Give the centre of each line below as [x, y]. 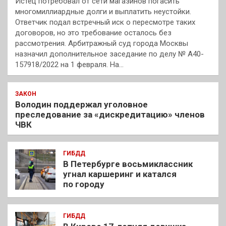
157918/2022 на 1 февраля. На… [69, 64]
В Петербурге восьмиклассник [128, 164]
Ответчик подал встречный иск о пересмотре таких [105, 22]
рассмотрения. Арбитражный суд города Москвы [102, 43]
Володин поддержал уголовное [81, 104]
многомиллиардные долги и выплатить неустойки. [103, 11]
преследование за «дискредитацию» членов [110, 114]
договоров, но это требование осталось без [93, 33]
